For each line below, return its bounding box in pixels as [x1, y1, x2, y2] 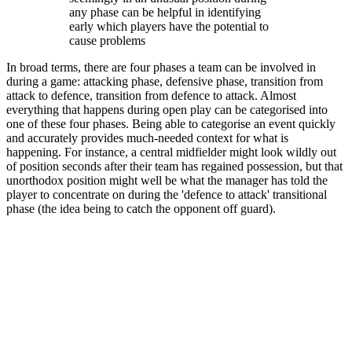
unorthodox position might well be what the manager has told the [6, 174, 328, 188]
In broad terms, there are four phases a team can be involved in [6, 60, 316, 75]
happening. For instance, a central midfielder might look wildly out [6, 145, 336, 159]
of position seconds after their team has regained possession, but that [6, 159, 343, 174]
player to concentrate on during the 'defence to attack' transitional [6, 188, 327, 202]
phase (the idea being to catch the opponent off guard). [6, 202, 276, 216]
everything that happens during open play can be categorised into [6, 103, 328, 117]
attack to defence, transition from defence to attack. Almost [6, 89, 296, 103]
